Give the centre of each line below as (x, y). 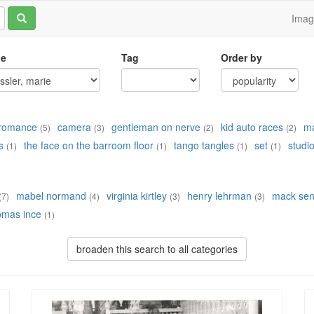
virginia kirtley (137, 196)
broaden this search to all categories (157, 249)
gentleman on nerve (156, 127)
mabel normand (51, 196)
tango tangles (204, 145)
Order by (241, 58)
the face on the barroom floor (89, 145)
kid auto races (252, 127)
